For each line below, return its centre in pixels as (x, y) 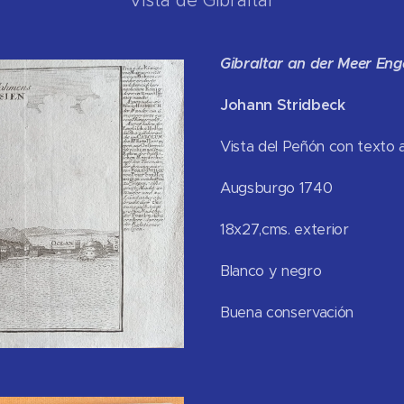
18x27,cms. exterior (285, 230)
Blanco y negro (271, 271)
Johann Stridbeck (283, 105)
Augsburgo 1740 (276, 188)
